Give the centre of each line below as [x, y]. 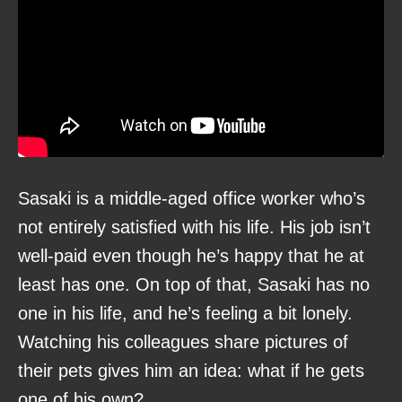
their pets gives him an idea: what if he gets [191, 371]
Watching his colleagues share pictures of [183, 342]
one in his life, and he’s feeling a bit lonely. [185, 313]
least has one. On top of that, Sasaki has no [194, 284]
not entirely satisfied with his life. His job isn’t [194, 227]
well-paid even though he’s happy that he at [191, 256]
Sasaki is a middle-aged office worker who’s [192, 198]
